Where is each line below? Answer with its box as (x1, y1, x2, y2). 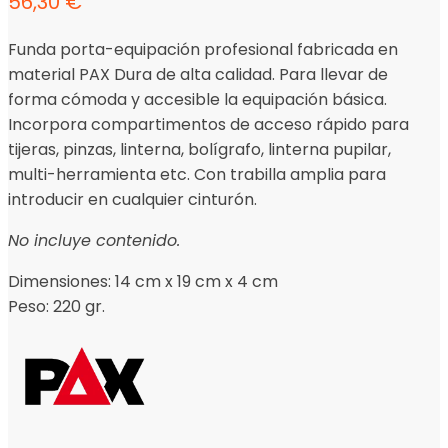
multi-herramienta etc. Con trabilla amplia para (8, 162, 386, 186)
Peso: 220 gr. (8, 294, 105, 318)
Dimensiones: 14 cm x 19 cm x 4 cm (8, 269, 278, 293)
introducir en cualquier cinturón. (8, 187, 257, 211)
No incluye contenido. (8, 228, 180, 252)
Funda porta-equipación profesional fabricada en (8, 37, 398, 61)
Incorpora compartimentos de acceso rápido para (8, 112, 409, 136)
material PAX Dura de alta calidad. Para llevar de (8, 62, 388, 86)
